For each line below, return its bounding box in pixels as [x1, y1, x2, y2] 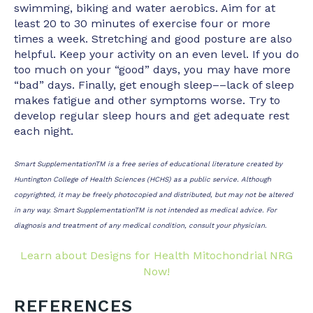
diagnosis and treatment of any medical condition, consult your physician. [14, 221, 267, 229]
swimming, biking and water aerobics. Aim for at [14, 1, 275, 15]
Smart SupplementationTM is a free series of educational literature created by [14, 159, 282, 168]
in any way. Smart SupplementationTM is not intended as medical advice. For [14, 205, 277, 214]
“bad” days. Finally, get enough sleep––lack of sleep [14, 78, 294, 92]
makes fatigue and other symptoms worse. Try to [14, 94, 280, 108]
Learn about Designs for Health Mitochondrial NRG [20, 249, 293, 263]
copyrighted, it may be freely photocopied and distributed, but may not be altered [14, 190, 293, 198]
